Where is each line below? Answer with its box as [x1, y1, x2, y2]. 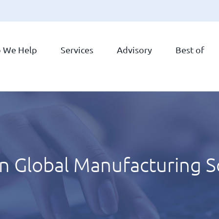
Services [61, 44, 93, 55]
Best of [175, 44, 204, 55]
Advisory [117, 44, 152, 55]
